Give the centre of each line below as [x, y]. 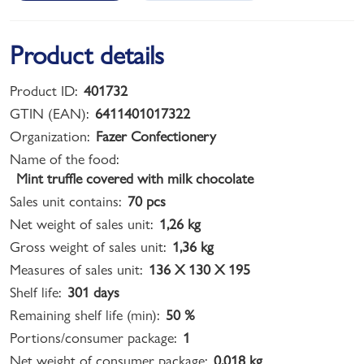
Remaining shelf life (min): [84, 314]
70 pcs [147, 201]
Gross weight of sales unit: [88, 246]
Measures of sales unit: [76, 269]
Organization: [50, 136]
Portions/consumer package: [93, 337]
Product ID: [43, 90]
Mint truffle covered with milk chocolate [135, 178]
